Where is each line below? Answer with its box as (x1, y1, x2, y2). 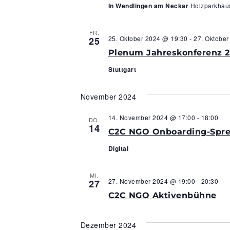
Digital (108, 143, 128, 153)
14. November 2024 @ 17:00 (108, 112, 195, 122)
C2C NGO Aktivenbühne (108, 190, 217, 200)
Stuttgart (108, 64, 136, 74)
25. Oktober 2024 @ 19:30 (108, 33, 188, 43)
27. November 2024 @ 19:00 (108, 176, 195, 185)
